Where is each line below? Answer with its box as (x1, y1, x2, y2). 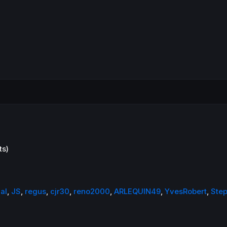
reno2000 (73, 187, 110, 197)
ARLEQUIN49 (114, 187, 161, 197)
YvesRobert (165, 187, 207, 197)
